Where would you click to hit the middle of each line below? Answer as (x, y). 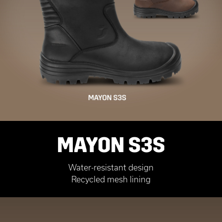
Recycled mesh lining (111, 179)
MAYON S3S (111, 145)
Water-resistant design (111, 167)
